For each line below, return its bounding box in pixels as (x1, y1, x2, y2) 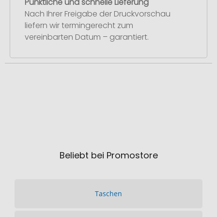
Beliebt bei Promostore (59, 149, 158, 161)
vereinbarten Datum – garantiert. (25, 31, 149, 43)
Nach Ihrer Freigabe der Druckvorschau (25, 8, 170, 19)
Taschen (95, 189, 122, 198)
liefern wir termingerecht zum (25, 19, 133, 31)
